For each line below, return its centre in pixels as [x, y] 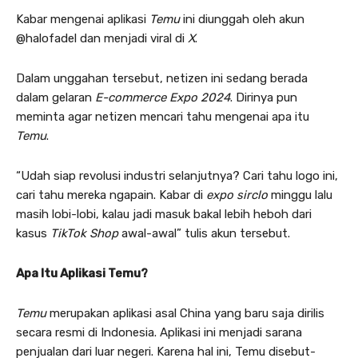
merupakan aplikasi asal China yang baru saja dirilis [185, 313]
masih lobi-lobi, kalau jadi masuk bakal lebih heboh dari [164, 214]
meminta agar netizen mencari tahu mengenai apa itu [163, 116]
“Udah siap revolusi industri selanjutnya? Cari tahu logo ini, [177, 175]
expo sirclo [237, 195]
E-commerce [131, 97]
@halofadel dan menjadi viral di [102, 38]
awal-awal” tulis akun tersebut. [204, 233]
